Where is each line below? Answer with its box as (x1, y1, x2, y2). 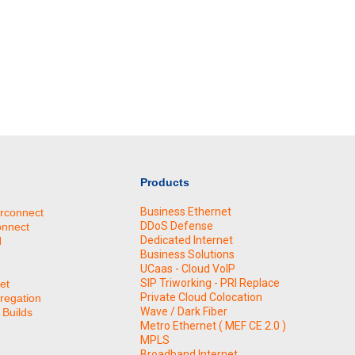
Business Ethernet (140, 205, 231, 218)
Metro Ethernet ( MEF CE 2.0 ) (140, 319, 286, 332)
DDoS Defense (140, 219, 213, 232)
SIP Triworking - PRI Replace (140, 277, 280, 289)
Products (140, 175, 189, 189)
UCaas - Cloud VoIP (140, 262, 235, 275)
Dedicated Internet (140, 234, 233, 246)
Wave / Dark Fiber (140, 305, 227, 318)
